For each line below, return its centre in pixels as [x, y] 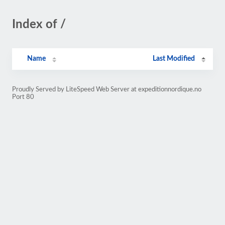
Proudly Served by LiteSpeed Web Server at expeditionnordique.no [107, 89]
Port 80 [23, 97]
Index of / [39, 25]
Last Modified [174, 59]
